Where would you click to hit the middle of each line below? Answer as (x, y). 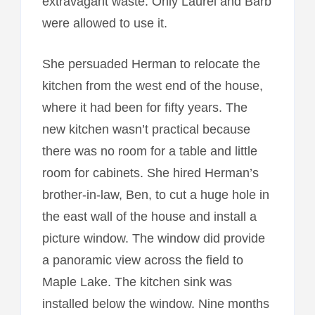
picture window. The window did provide (153, 238)
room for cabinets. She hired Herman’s (150, 173)
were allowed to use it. (104, 23)
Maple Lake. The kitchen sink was (137, 282)
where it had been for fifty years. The (144, 107)
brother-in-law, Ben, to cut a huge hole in (155, 194)
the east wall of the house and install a (149, 216)
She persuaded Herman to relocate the (151, 64)
